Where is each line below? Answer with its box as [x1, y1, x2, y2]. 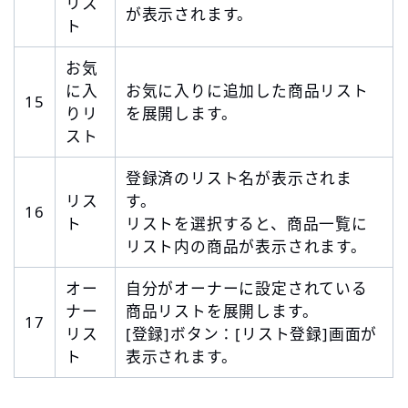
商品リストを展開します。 [125, 300, 319, 321]
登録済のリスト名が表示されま [125, 167, 353, 189]
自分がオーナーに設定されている [125, 277, 368, 299]
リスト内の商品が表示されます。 [125, 235, 367, 257]
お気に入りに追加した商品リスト [125, 79, 369, 101]
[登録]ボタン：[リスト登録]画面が [125, 322, 378, 344]
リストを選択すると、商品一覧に [125, 212, 368, 234]
